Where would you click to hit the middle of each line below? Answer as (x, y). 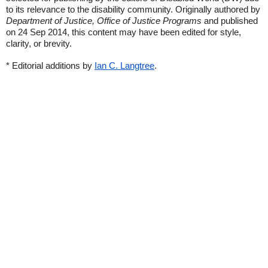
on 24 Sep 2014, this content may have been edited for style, (124, 32)
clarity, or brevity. (39, 43)
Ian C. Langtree (124, 66)
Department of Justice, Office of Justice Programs (104, 21)
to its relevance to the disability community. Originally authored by (133, 9)
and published (230, 21)
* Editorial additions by (50, 66)
